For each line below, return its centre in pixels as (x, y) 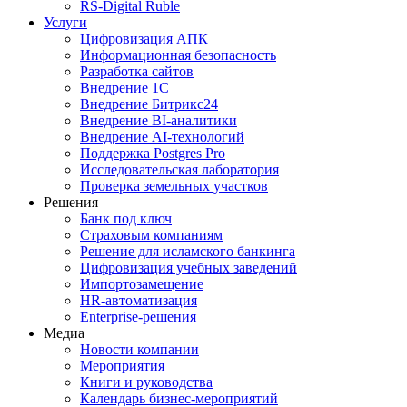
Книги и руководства (146, 382)
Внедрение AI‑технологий (162, 137)
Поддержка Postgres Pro (153, 154)
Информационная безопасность (178, 55)
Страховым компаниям (151, 235)
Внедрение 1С (124, 88)
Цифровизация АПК (144, 39)
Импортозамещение (142, 284)
